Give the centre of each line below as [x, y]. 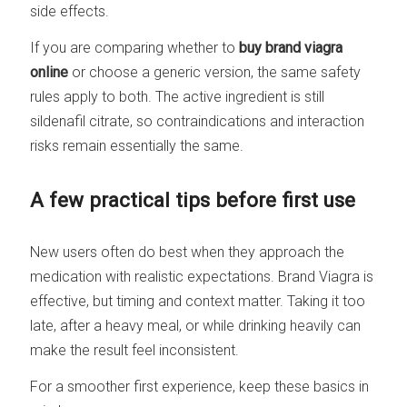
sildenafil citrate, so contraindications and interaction [198, 121]
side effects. [70, 11]
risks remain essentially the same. [137, 145]
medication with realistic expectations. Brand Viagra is [202, 277]
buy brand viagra [291, 47]
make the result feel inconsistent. [135, 351]
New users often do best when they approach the [188, 253]
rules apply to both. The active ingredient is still [178, 96]
